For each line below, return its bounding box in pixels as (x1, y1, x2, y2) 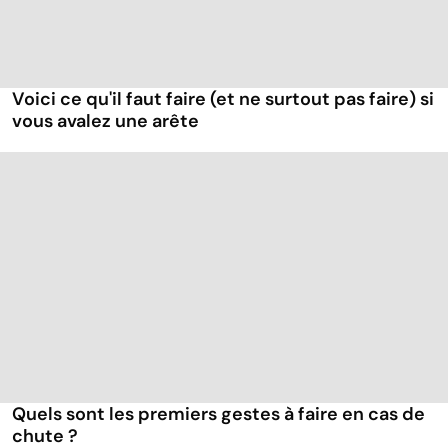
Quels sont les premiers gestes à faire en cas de (12, 402, 425, 427)
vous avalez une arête (12, 109, 199, 134)
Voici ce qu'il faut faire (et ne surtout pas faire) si (12, 87, 434, 112)
